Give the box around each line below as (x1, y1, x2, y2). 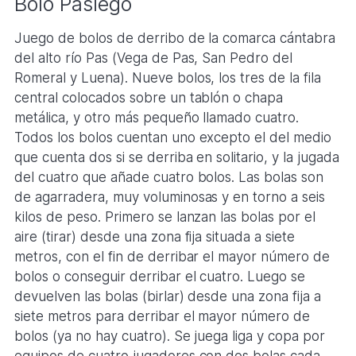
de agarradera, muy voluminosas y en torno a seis (14, 189, 326, 206)
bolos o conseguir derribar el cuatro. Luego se (14, 269, 306, 285)
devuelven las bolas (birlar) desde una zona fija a (14, 288, 322, 305)
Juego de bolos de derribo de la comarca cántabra (14, 30, 336, 47)
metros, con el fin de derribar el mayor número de (14, 249, 331, 265)
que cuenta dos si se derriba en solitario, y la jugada (14, 149, 340, 166)
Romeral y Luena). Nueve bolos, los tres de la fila (14, 70, 322, 87)
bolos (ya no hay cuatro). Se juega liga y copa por (14, 328, 326, 345)
